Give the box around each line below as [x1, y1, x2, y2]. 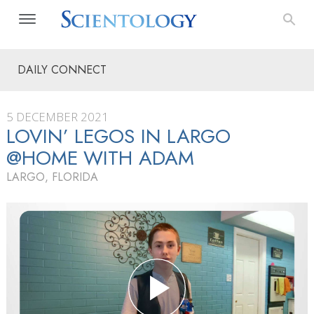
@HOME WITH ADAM [6, 144, 194, 172]
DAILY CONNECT [18, 62, 107, 78]
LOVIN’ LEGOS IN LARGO [6, 122, 231, 151]
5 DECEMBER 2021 [6, 109, 109, 125]
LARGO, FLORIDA [6, 169, 98, 185]
